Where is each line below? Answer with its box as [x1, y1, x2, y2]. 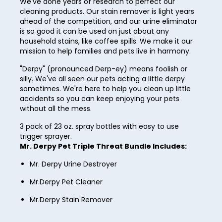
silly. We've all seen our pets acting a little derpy [20, 74, 185, 84]
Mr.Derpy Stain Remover [30, 195, 112, 205]
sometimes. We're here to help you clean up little [20, 84, 191, 94]
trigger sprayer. [20, 131, 72, 142]
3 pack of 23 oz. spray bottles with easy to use [20, 121, 179, 132]
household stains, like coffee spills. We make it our [20, 36, 193, 47]
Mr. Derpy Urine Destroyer [30, 159, 117, 169]
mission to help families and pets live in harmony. [20, 46, 191, 56]
